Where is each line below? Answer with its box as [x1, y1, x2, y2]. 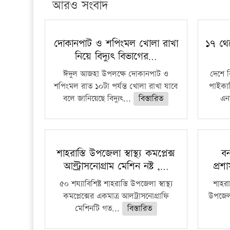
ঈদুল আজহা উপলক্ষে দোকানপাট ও [63, 68, 169, 80]
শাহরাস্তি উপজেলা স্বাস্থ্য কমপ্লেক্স [56, 146, 176, 161]
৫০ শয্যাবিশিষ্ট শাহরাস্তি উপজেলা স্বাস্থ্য [59, 178, 172, 190]
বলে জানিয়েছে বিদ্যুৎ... [63, 92, 134, 105]
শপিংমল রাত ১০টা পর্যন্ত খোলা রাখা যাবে [54, 80, 178, 92]
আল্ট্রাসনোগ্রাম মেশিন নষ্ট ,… [63, 159, 168, 174]
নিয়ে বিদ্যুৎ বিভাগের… [75, 49, 157, 64]
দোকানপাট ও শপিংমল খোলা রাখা [53, 36, 178, 51]
